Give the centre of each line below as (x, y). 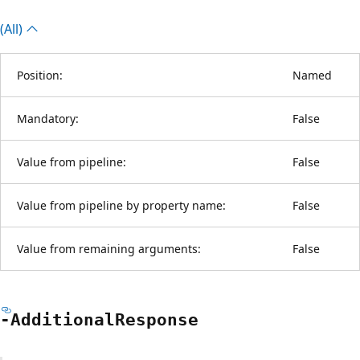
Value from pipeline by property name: (121, 205)
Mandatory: (48, 118)
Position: (40, 75)
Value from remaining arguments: (109, 248)
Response (157, 319)
